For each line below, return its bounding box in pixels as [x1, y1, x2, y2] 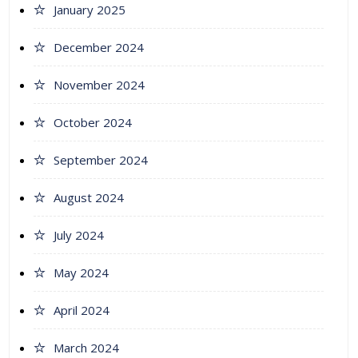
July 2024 [54, 227, 104, 244]
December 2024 [54, 39, 144, 56]
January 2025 [54, 2, 125, 18]
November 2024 [54, 77, 145, 93]
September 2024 [54, 152, 148, 169]
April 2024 [54, 302, 109, 319]
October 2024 [54, 114, 132, 131]
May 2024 [54, 265, 109, 281]
